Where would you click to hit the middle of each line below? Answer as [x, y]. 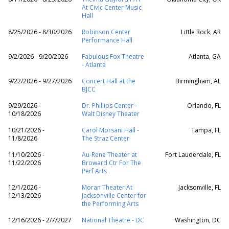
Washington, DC [198, 220]
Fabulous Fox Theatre [113, 56]
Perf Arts [94, 171]
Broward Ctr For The [111, 163]
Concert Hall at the [109, 81]
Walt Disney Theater [111, 114]
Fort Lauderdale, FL [193, 155]
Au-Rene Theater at [109, 155]
